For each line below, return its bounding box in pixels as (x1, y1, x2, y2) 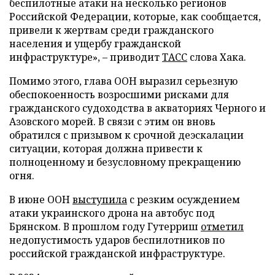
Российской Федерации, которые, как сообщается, (9, 9, 261, 23)
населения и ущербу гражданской (9, 36, 181, 50)
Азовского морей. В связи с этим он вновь (9, 114, 215, 128)
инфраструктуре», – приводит (9, 50, 162, 64)
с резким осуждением (127, 192, 240, 206)
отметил (201, 219, 244, 233)
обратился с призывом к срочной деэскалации (9, 128, 244, 142)
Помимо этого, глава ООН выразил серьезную (9, 74, 238, 88)
